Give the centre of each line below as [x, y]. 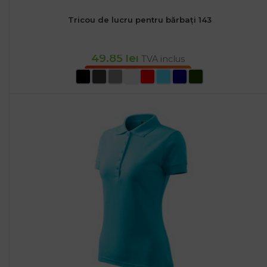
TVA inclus [163, 59]
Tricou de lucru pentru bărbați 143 [139, 20]
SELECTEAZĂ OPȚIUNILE [138, 76]
